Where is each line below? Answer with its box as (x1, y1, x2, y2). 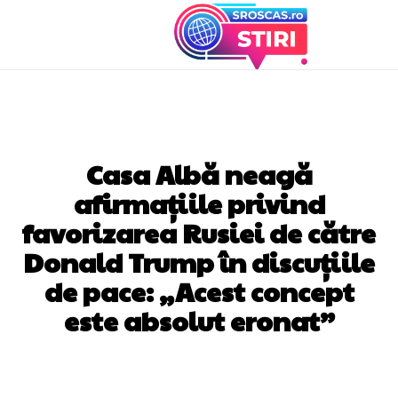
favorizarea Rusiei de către (22, 214, 376, 251)
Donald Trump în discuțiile (23, 243, 375, 281)
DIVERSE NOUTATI (144, 129, 254, 142)
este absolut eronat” (63, 302, 335, 339)
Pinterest (290, 374, 336, 387)
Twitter (186, 374, 223, 387)
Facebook (60, 374, 113, 387)
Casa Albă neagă (85, 155, 313, 193)
